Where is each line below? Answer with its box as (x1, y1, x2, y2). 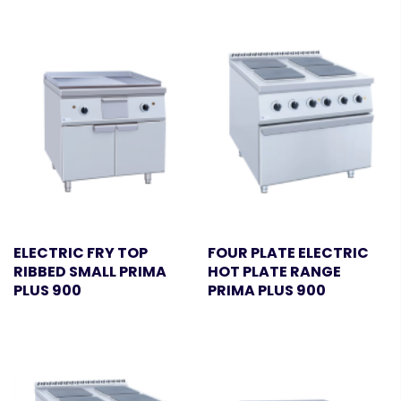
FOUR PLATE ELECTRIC (208, 243, 370, 264)
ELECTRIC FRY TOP (13, 243, 148, 264)
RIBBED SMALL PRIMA (13, 261, 166, 283)
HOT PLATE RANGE (208, 261, 342, 283)
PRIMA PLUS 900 (208, 280, 327, 302)
